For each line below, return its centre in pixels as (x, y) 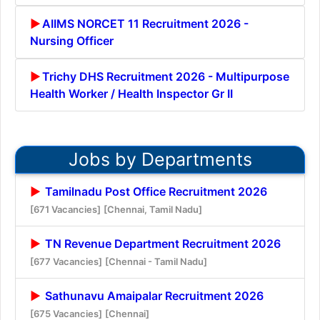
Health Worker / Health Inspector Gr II (131, 93)
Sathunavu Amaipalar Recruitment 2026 (153, 295)
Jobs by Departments (160, 159)
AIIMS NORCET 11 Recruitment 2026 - (145, 23)
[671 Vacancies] (65, 209)
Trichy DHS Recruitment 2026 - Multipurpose (166, 76)
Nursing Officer (72, 40)
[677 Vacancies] (66, 261)
